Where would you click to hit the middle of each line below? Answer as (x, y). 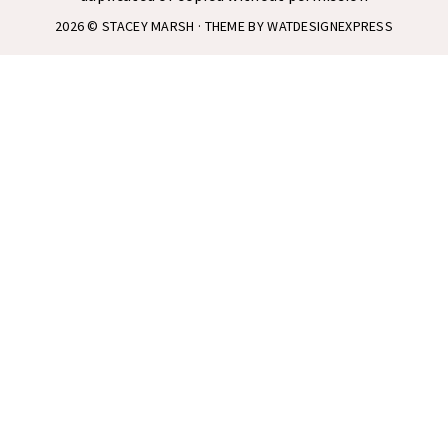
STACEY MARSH (148, 26)
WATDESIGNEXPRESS (330, 26)
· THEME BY (231, 26)
